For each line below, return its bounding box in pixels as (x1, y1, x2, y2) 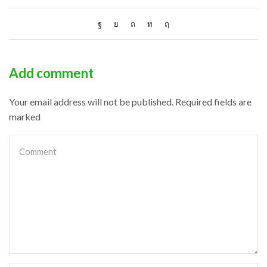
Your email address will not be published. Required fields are (9, 95, 252, 107)
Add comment (9, 64, 94, 81)
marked (9, 110, 41, 122)
